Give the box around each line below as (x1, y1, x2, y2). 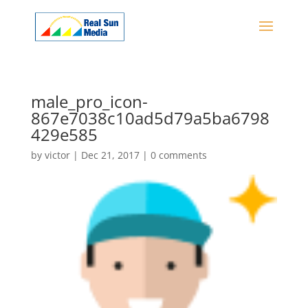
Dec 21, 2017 (80, 148, 140, 162)
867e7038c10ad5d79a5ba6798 (30, 107, 269, 129)
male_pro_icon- (30, 90, 148, 113)
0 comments (150, 148, 207, 162)
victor (44, 148, 70, 162)
